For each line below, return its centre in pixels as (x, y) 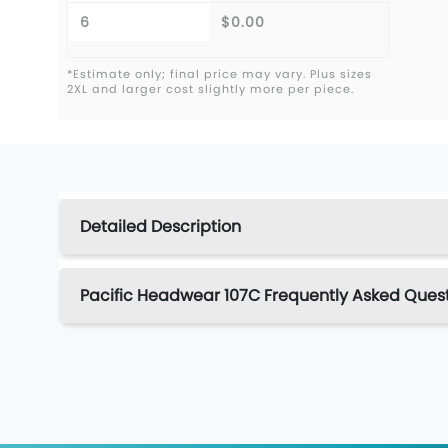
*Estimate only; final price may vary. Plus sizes (219, 73)
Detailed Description (160, 226)
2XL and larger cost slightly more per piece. (210, 88)
